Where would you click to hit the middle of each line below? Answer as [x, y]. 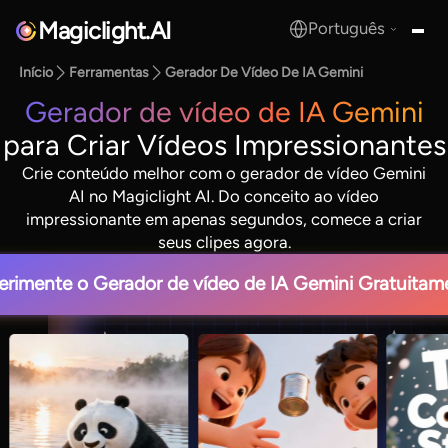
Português [347, 28]
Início [36, 73]
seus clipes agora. [224, 241]
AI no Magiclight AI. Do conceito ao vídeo [224, 195]
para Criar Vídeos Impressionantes [224, 144]
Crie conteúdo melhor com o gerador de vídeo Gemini [224, 172]
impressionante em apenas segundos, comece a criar [224, 218]
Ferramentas [109, 73]
